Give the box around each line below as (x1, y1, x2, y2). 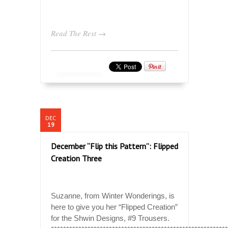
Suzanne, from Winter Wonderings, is (51, 191, 175, 200)
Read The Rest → (51, 27, 106, 38)
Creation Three (51, 153, 102, 163)
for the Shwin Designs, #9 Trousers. (51, 213, 169, 222)
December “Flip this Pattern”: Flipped (51, 140, 178, 151)
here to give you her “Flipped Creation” (51, 202, 178, 211)
